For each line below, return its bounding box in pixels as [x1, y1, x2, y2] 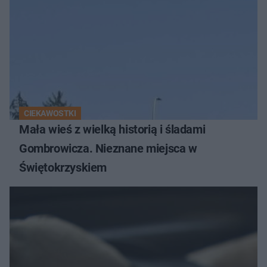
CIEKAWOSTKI [24, 108, 76, 118]
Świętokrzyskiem [19, 160, 107, 175]
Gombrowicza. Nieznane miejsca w [19, 141, 197, 156]
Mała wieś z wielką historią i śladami [19, 122, 206, 136]
